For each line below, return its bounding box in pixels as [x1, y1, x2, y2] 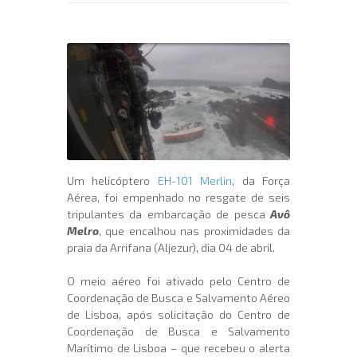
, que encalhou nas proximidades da [99, 224, 290, 238]
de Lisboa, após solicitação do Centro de [67, 308, 290, 322]
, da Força [232, 174, 291, 188]
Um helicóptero [67, 174, 158, 188]
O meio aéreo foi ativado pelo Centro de [67, 274, 290, 288]
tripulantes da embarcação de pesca [67, 207, 270, 222]
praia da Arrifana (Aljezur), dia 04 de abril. [67, 241, 275, 255]
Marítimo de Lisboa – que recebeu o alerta [67, 341, 290, 355]
